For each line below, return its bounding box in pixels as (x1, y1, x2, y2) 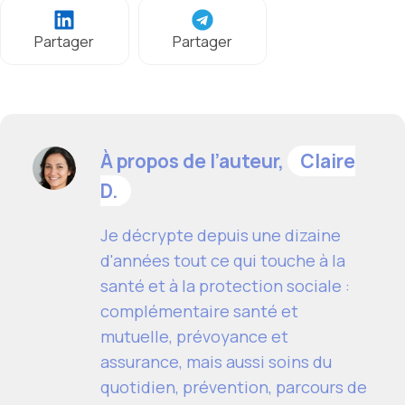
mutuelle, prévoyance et (100, 325, 288, 347)
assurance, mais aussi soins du (100, 350, 332, 372)
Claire (300, 147, 355, 174)
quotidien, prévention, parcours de (100, 375, 367, 398)
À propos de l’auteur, (100, 147, 287, 174)
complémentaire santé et (100, 299, 298, 322)
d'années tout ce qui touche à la (100, 249, 345, 271)
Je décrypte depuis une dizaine (100, 223, 341, 246)
